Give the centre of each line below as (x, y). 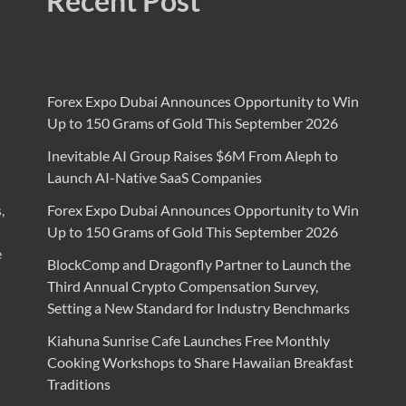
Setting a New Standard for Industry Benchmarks (198, 308)
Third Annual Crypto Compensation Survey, (182, 286)
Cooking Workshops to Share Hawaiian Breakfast (200, 362)
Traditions (78, 384)
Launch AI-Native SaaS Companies (154, 178)
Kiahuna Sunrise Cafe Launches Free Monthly (188, 341)
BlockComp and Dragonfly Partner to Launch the (198, 265)
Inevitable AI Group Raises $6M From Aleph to (192, 156)
